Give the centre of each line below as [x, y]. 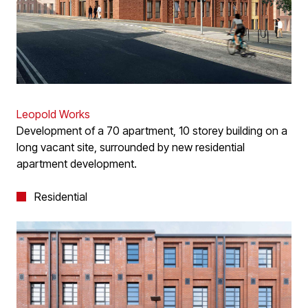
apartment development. [77, 164]
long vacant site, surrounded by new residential [131, 147]
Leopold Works [53, 114]
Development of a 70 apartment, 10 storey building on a [152, 131]
